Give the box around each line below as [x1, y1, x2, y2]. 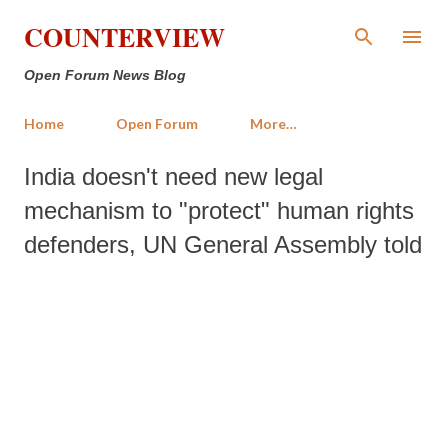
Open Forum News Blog [24, 67, 186, 83]
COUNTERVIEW [24, 18, 225, 56]
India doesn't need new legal [24, 163, 323, 190]
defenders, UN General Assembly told [24, 231, 422, 258]
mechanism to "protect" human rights [24, 197, 414, 224]
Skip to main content [165, 15, 283, 34]
